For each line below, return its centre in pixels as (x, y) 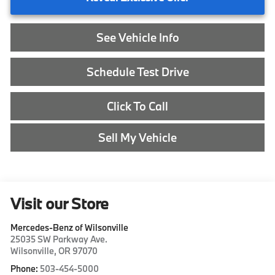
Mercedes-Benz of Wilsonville (70, 227)
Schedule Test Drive (137, 72)
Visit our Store (60, 203)
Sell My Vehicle (137, 137)
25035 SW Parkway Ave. (59, 239)
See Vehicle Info (137, 37)
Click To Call (137, 106)
